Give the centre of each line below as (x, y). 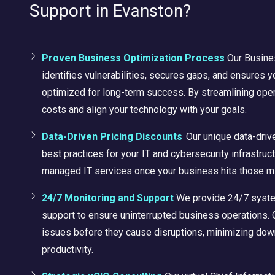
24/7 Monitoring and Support (108, 198)
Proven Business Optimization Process (133, 58)
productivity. (68, 249)
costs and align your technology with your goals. (144, 109)
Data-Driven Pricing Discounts (112, 136)
